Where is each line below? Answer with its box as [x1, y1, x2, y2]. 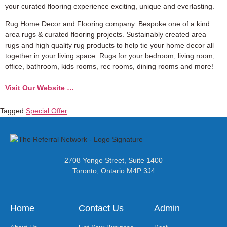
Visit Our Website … [5, 84, 74, 92]
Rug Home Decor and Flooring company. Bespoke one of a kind [5, 20, 210, 28]
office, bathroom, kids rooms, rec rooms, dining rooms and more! [5, 62, 213, 71]
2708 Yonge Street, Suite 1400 [64, 156, 163, 164]
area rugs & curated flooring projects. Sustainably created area [5, 30, 206, 39]
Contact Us [78, 203, 124, 214]
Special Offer [26, 106, 67, 115]
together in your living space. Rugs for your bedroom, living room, [5, 52, 215, 60]
